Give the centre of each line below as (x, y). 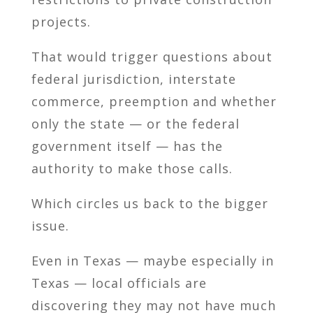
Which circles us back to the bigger (150, 203)
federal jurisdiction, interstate (133, 79)
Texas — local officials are (119, 283)
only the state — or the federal (135, 123)
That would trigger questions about (152, 56)
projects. (61, 21)
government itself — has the (127, 146)
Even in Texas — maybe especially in (152, 260)
